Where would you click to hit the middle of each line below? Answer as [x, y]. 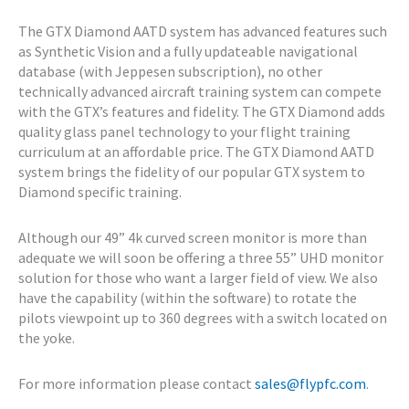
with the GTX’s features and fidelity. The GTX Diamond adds [202, 112]
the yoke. [47, 338]
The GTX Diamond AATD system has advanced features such [203, 31]
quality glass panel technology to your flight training [184, 132]
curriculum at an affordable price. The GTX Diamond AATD [196, 152]
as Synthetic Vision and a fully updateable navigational [188, 52]
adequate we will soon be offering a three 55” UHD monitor [201, 258]
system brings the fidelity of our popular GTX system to [192, 172]
